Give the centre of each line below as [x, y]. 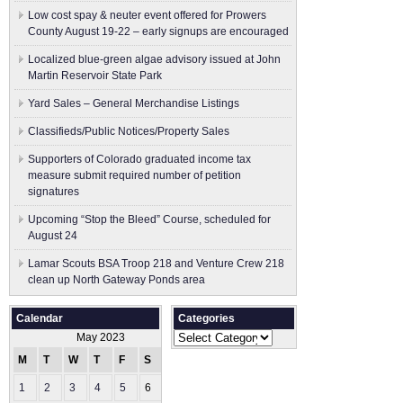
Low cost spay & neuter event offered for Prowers [147, 15]
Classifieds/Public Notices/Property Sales [129, 131]
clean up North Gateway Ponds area [116, 280]
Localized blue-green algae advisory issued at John [154, 59]
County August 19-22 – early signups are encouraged [158, 31]
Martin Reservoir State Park [95, 76]
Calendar [40, 318]
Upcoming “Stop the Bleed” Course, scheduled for [149, 219]
